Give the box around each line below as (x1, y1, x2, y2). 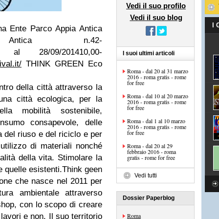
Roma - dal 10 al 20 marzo (127, 92, 188, 100)
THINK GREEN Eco (26, 59, 102, 68)
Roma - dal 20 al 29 (127, 142, 173, 150)
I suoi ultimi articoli (123, 50, 175, 57)
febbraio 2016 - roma (127, 148, 176, 155)
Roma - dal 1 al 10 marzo (127, 117, 185, 125)
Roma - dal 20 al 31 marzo (127, 67, 188, 75)
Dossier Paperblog (123, 195, 175, 201)
